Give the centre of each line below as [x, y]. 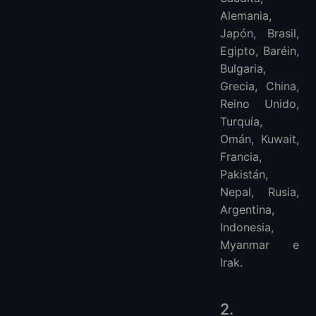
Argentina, [247, 209]
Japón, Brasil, [260, 33]
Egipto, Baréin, [260, 50]
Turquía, [241, 121]
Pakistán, [244, 174]
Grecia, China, [260, 86]
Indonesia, [247, 227]
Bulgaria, [243, 68]
